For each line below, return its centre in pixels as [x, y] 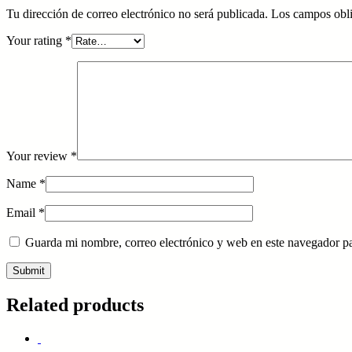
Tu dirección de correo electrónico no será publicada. [137, 14]
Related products [75, 305]
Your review [38, 156]
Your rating [36, 41]
